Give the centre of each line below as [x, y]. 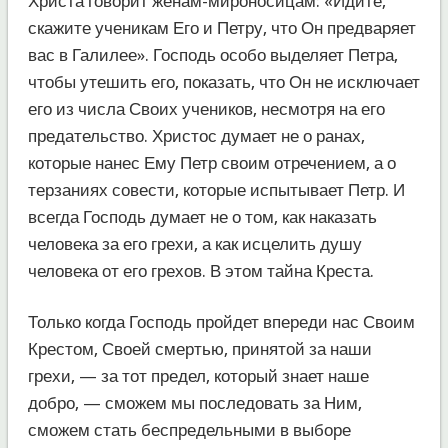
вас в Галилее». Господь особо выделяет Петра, [212, 54]
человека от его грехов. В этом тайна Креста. [200, 270]
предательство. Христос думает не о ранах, [196, 135]
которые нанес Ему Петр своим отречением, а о [211, 162]
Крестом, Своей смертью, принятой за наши [199, 348]
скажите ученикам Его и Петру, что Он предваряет [221, 27]
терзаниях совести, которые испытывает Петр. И [216, 189]
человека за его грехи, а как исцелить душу [194, 243]
